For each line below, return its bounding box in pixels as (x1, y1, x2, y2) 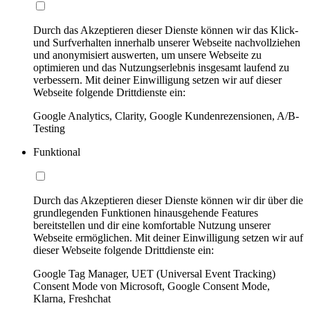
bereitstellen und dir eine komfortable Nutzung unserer (33, 219, 271, 231)
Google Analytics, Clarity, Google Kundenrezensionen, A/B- (33, 110, 299, 122)
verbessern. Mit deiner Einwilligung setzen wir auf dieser (33, 74, 282, 86)
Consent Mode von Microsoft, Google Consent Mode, (33, 280, 270, 292)
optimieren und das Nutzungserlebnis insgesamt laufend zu (33, 62, 289, 73)
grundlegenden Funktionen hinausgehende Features (33, 207, 258, 219)
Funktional (33, 146, 80, 158)
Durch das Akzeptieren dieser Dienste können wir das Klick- (33, 24, 298, 36)
